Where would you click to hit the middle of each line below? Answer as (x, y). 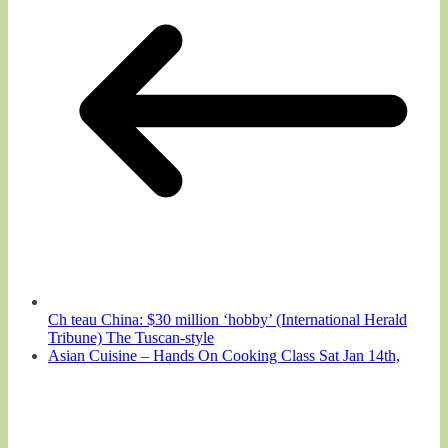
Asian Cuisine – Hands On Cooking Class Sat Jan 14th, (224, 355)
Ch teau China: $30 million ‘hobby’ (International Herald (227, 319)
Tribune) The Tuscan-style (131, 337)
